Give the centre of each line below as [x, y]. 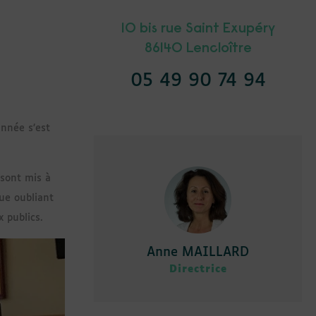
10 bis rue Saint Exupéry [198, 29]
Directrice [198, 269]
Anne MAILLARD [198, 252]
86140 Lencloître [198, 49]
